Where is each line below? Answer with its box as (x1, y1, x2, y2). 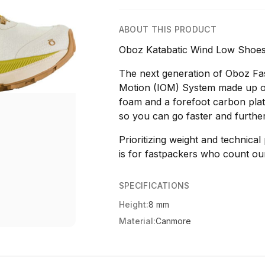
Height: (118, 199, 148, 209)
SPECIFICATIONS (118, 180, 190, 190)
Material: (118, 216, 156, 226)
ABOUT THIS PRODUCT (118, 24, 217, 34)
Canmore (155, 216, 191, 226)
